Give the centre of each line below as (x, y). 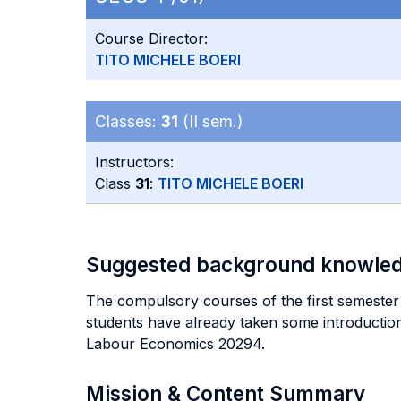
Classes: (128, 121)
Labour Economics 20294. (175, 344)
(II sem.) (210, 121)
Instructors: (134, 162)
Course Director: (151, 38)
